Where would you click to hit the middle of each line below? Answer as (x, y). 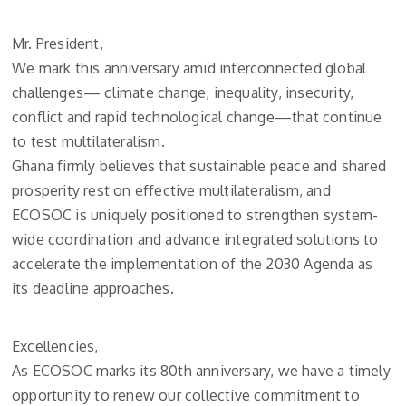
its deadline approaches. (93, 289)
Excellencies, (55, 347)
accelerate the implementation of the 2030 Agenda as (193, 264)
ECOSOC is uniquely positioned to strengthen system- (195, 215)
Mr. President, (58, 44)
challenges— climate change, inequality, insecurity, (183, 93)
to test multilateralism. (88, 142)
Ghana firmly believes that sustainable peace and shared (199, 166)
